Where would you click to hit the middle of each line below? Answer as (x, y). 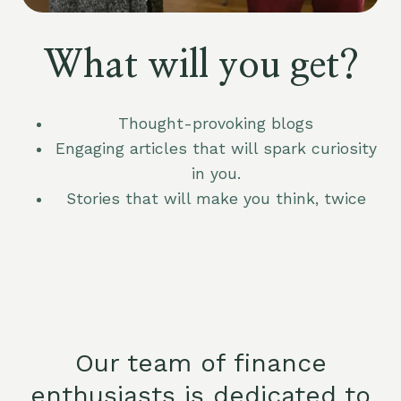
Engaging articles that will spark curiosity (216, 149)
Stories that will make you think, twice (216, 199)
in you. (216, 174)
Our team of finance (200, 363)
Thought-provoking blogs (216, 124)
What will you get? (200, 65)
